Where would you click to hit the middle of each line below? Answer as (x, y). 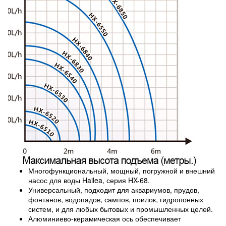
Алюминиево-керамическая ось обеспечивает (105, 218)
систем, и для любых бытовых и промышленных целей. (121, 209)
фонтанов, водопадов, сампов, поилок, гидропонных (116, 199)
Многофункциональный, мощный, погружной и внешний (122, 171)
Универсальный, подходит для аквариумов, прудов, (114, 190)
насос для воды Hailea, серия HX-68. (89, 180)
